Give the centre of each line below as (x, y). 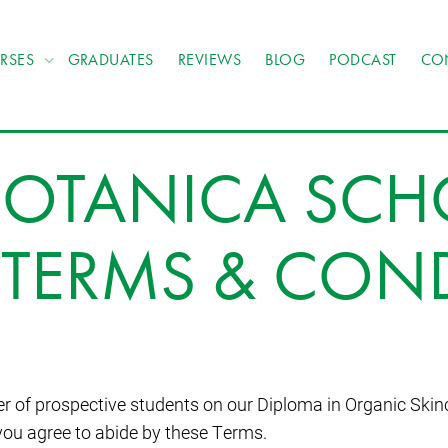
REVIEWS (209, 59)
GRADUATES (110, 59)
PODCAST (363, 59)
